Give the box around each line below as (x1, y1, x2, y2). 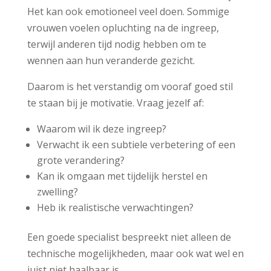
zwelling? (36, 185, 78, 199)
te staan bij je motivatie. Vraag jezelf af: (27, 96, 204, 110)
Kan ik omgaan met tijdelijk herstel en (36, 169, 207, 183)
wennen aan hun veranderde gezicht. (27, 54, 195, 68)
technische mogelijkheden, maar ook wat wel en (27, 247, 244, 261)
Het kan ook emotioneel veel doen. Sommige (27, 5, 229, 19)
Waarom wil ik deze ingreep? (36, 122, 166, 136)
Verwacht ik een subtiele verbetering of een (36, 138, 235, 152)
